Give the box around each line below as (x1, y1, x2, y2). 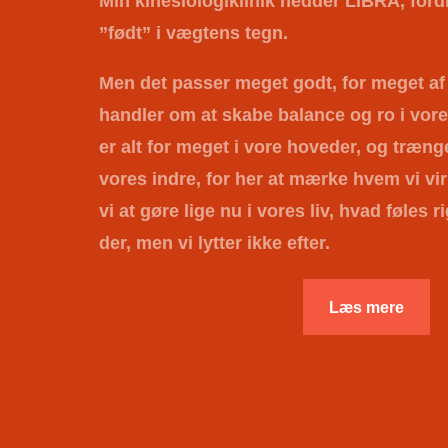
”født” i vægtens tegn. (98, 22, 288, 43)
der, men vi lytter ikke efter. (98, 232, 330, 253)
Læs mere (329, 298, 405, 316)
